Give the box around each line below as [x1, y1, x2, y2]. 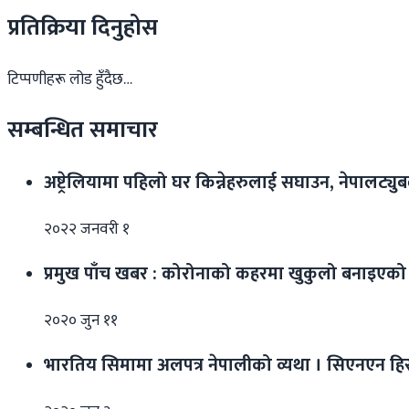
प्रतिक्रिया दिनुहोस [7, 7, 158, 47]
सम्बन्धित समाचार [7, 110, 158, 151]
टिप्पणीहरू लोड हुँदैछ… [7, 67, 132, 93]
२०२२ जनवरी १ [44, 216, 130, 243]
